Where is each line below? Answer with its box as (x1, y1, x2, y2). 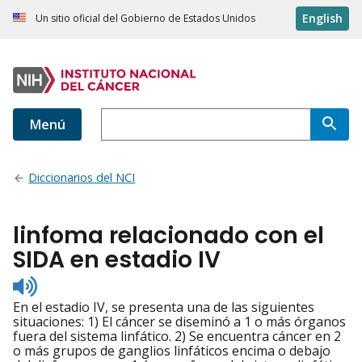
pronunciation (36, 302, 124, 321)
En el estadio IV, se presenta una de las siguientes (13, 298, 314, 317)
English (302, 11, 343, 27)
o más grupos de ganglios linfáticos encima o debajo (13, 342, 330, 360)
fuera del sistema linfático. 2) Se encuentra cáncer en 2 (13, 327, 341, 346)
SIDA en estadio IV (13, 244, 221, 276)
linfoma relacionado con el (13, 220, 324, 252)
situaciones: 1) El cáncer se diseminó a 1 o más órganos (13, 313, 346, 331)
